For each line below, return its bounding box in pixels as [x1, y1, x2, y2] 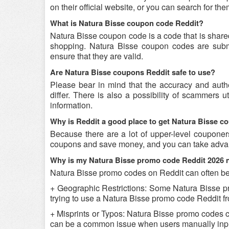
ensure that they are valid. [50, 50, 143, 62]
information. [50, 99, 93, 111]
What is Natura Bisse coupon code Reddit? [50, 18, 203, 29]
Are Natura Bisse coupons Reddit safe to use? [50, 67, 215, 78]
